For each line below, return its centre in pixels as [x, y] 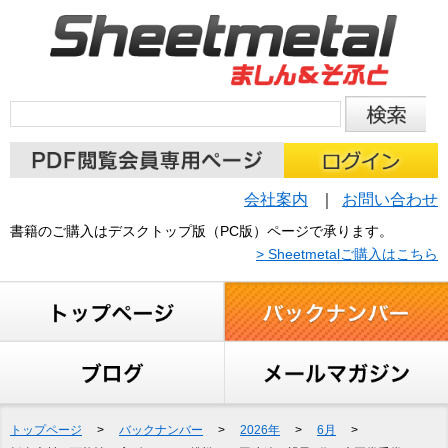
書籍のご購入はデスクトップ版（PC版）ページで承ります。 [201, 230]
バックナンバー [161, 429]
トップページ [46, 429]
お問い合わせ [390, 199]
